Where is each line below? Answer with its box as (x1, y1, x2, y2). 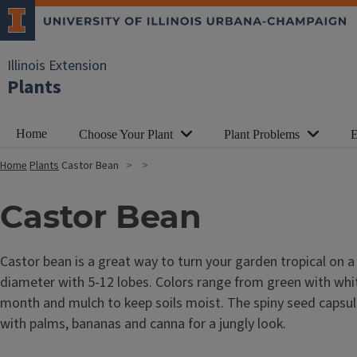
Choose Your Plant (79, 127, 173, 141)
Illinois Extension (7, 56, 107, 76)
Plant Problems (224, 127, 300, 141)
